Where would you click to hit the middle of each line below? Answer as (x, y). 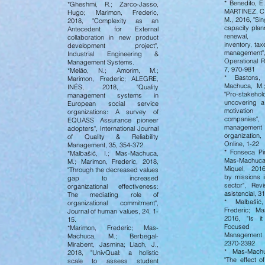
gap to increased (113, 178)
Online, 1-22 (242, 144)
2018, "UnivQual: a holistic (113, 253)
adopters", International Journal (113, 128)
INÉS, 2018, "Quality (113, 87)
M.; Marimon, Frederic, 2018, (113, 161)
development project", (113, 46)
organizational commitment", (113, 203)
